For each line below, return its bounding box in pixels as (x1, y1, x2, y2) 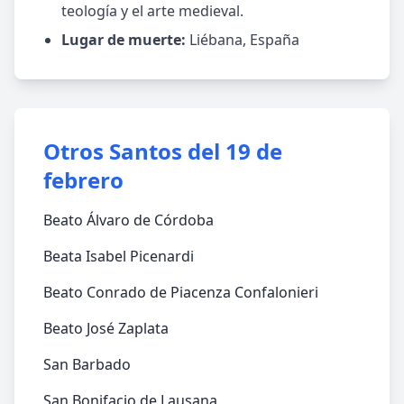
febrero (43, 165, 124, 195)
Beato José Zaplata (43, 318, 169, 338)
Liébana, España (186, 30, 299, 50)
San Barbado (43, 354, 131, 374)
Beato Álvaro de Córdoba (43, 210, 214, 230)
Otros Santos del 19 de (43, 136, 282, 166)
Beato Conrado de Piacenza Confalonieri (43, 282, 318, 302)
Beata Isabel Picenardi (43, 246, 194, 266)
